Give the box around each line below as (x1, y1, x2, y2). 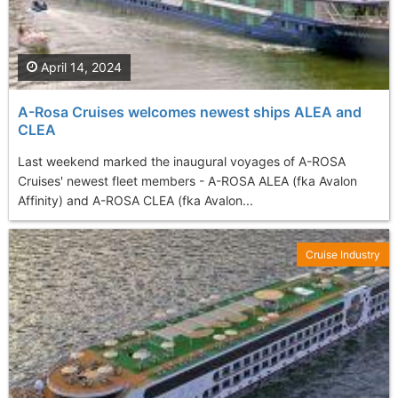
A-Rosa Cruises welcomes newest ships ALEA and (18, 103, 362, 122)
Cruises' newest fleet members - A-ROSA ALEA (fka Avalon (18, 173, 357, 189)
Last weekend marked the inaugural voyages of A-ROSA (18, 154, 346, 170)
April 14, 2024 (37, 60, 122, 76)
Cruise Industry (306, 248, 380, 262)
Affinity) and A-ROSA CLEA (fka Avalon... (18, 193, 253, 209)
